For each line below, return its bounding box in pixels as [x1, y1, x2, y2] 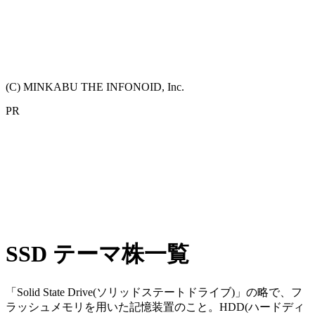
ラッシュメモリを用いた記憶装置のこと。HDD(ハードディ [6, 300, 304, 313]
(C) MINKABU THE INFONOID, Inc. [6, 80, 184, 93]
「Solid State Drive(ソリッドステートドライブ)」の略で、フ [6, 285, 302, 298]
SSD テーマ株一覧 [6, 241, 189, 267]
